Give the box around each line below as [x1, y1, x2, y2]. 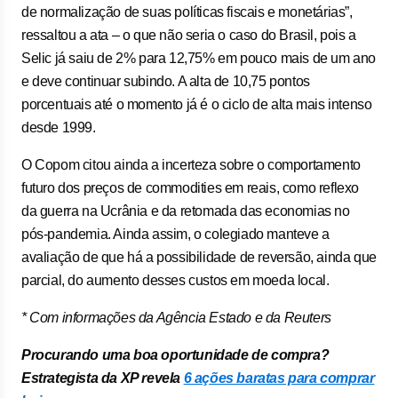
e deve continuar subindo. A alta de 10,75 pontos [21, 74, 310, 89]
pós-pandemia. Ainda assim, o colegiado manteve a [21, 227, 330, 242]
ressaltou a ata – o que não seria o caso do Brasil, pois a [21, 28, 356, 43]
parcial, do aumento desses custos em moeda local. [21, 273, 330, 288]
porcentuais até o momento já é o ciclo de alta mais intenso [21, 97, 372, 112]
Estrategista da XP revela [21, 370, 184, 386]
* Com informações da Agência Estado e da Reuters [21, 310, 331, 325]
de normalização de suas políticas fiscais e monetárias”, [21, 4, 353, 20]
